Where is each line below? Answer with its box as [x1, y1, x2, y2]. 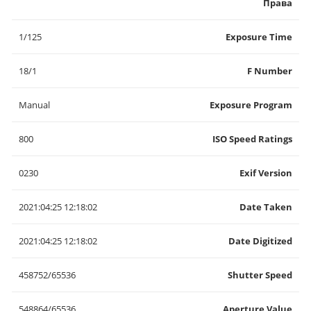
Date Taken [239, 201, 292, 213]
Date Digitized [228, 235, 292, 247]
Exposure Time [226, 31, 292, 43]
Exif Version [239, 167, 292, 179]
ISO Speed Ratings [212, 133, 292, 145]
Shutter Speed [228, 269, 292, 281]
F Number [247, 65, 292, 77]
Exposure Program [210, 99, 292, 111]
